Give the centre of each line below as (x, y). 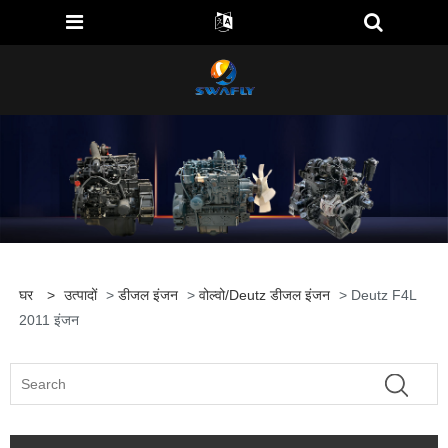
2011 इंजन (48, 320)
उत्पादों (80, 295)
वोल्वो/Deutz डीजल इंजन (264, 295)
